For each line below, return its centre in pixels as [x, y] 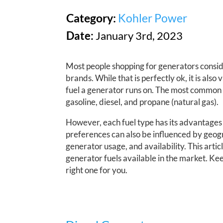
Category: [92, 18]
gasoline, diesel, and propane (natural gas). [142, 102]
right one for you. [97, 170]
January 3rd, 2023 [138, 36]
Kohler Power [153, 18]
